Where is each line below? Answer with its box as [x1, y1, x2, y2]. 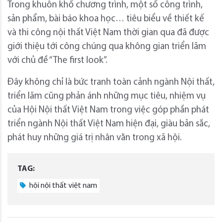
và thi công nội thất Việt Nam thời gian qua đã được [7, 28, 209, 38]
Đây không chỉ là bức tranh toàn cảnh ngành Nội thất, [7, 77, 215, 87]
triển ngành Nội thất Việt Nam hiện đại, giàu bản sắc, [7, 119, 210, 129]
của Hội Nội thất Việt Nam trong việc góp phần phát [7, 105, 209, 115]
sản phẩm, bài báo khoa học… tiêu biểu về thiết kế [7, 14, 204, 24]
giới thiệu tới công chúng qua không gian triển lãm [7, 42, 206, 52]
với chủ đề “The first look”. [7, 55, 107, 65]
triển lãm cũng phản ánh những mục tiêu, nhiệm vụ [7, 91, 206, 101]
